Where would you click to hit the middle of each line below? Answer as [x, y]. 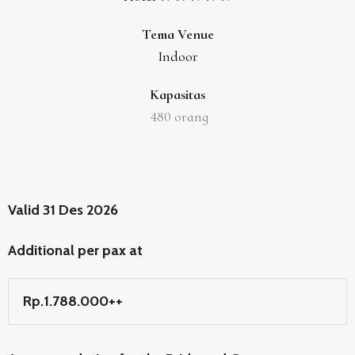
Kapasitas [177, 94]
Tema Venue [177, 34]
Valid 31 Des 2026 [63, 210]
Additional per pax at [75, 250]
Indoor [177, 56]
